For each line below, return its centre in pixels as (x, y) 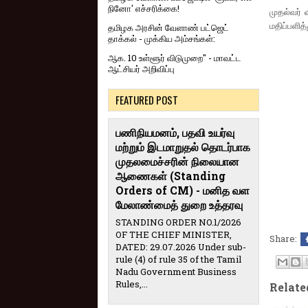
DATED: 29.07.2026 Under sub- (181, 247)
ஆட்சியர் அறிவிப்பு (141, 69)
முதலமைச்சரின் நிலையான (177, 162)
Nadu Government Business (176, 272)
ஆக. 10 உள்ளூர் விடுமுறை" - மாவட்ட (175, 58)
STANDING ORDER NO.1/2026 (178, 222)
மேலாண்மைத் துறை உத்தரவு (179, 205)
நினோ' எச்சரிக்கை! (144, 9)
